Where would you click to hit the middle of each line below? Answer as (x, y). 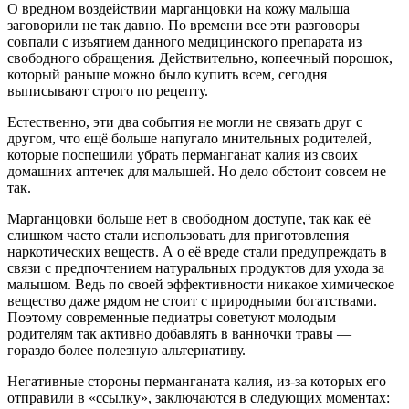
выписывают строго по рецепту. (108, 90)
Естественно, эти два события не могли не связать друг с (185, 121)
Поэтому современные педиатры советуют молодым (172, 317)
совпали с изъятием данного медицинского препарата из (184, 41)
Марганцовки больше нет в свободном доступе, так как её (189, 218)
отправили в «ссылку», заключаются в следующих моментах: (199, 397)
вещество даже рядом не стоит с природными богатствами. (192, 300)
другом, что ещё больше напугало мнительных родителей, (189, 138)
